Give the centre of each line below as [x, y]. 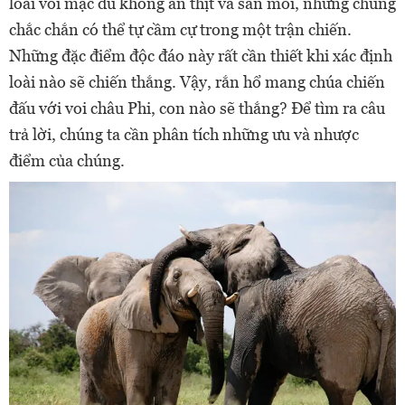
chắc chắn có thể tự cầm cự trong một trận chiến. [180, 30]
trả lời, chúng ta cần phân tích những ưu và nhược [184, 135]
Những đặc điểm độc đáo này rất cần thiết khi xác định [201, 56]
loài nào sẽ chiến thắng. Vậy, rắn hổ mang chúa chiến [197, 82]
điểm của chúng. [67, 161]
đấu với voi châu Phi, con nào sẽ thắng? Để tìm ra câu [197, 108]
